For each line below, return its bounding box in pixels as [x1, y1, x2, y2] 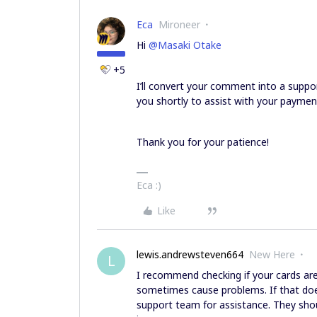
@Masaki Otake [149, 38, 221, 52]
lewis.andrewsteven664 [137, 248, 243, 261]
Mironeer [158, 18, 200, 31]
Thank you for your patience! [137, 135, 269, 149]
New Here [249, 248, 295, 261]
